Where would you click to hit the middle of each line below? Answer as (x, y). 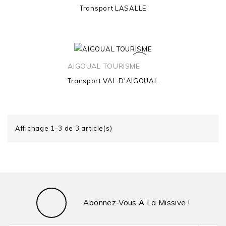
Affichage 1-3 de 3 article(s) (64, 128)
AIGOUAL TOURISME (104, 66)
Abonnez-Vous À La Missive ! (137, 203)
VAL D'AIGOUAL (131, 81)
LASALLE (131, 8)
